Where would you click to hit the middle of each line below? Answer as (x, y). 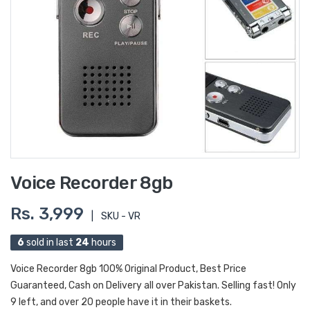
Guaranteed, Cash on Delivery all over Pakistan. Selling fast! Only (153, 285)
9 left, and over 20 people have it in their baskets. (121, 302)
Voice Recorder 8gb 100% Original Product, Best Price (128, 269)
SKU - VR (121, 216)
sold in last (50, 243)
